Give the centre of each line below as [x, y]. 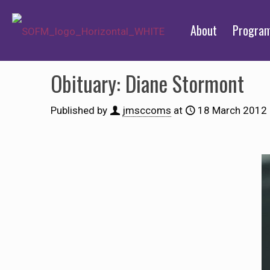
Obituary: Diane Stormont [147, 83]
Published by [79, 110]
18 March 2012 [232, 110]
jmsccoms [147, 110]
